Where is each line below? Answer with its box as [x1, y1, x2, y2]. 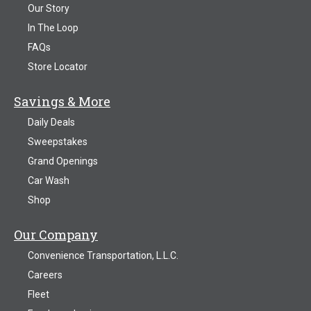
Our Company [14, 226, 98, 243]
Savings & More [14, 92, 110, 110]
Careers [28, 269, 62, 280]
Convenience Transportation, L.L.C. [28, 249, 178, 261]
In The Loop [28, 22, 78, 33]
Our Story [28, 2, 69, 14]
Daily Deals [28, 116, 75, 128]
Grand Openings [28, 155, 98, 167]
